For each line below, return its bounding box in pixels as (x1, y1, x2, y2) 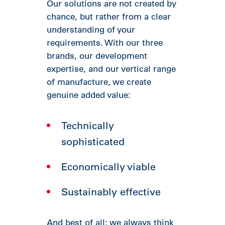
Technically (61, 119, 115, 132)
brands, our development (47, 50, 148, 61)
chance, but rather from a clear (47, 11, 171, 22)
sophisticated (61, 135, 125, 148)
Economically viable (61, 160, 156, 173)
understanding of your (47, 24, 136, 35)
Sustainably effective (61, 185, 161, 198)
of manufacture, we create (47, 76, 152, 87)
